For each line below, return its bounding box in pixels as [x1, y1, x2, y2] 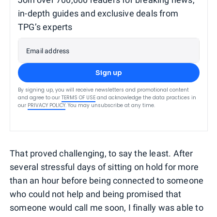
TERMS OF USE [62, 93, 95, 101]
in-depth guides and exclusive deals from [18, 8, 179, 18]
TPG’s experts [18, 21, 73, 32]
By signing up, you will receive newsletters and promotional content [18, 86, 189, 93]
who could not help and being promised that [10, 188, 182, 199]
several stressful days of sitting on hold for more [10, 161, 199, 172]
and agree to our [18, 93, 60, 101]
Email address [26, 46, 70, 55]
